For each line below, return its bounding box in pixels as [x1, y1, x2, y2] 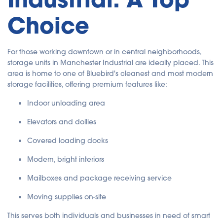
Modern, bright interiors [27, 155, 104, 164]
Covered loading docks [27, 136, 108, 146]
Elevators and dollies [27, 117, 96, 127]
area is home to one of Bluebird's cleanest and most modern [7, 69, 213, 78]
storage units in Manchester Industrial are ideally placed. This [7, 58, 214, 68]
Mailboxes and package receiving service [27, 174, 172, 183]
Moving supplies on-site [27, 192, 106, 202]
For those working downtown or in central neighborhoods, [7, 47, 201, 57]
